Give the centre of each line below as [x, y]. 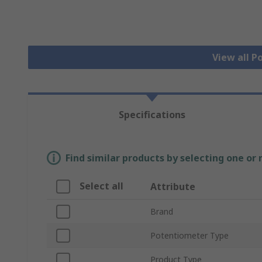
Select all [101, 186]
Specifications [152, 115]
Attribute [173, 187]
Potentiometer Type [189, 236]
